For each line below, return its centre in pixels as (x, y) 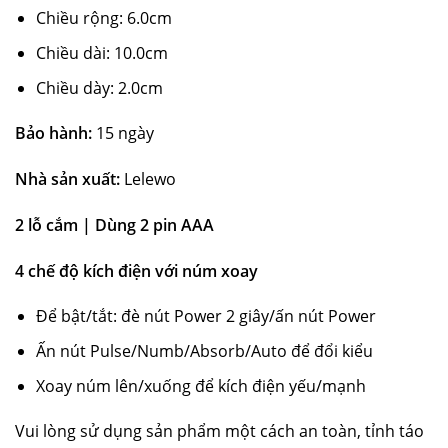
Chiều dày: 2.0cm (99, 87)
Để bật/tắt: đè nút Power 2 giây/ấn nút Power (205, 316)
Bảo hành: (55, 133)
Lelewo (150, 179)
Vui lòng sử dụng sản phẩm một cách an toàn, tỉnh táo (219, 431)
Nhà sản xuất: (69, 179)
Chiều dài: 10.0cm (101, 52)
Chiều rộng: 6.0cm (103, 18)
